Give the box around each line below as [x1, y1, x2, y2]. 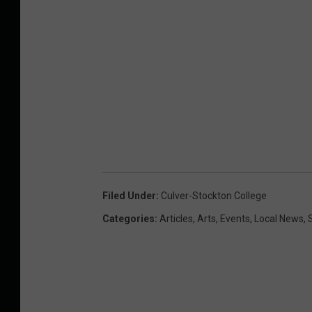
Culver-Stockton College [161, 189, 267, 201]
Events [220, 212, 250, 224]
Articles [159, 212, 193, 224]
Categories [102, 212, 155, 224]
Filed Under [102, 189, 156, 201]
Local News [254, 212, 304, 224]
